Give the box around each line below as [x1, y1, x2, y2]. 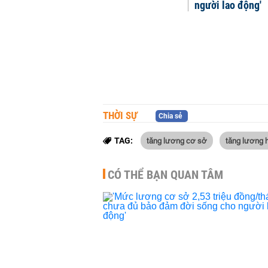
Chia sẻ [159, 111, 182, 120]
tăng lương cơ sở [147, 134, 207, 145]
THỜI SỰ [103, 109, 138, 121]
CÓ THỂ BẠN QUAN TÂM [108, 167, 223, 182]
